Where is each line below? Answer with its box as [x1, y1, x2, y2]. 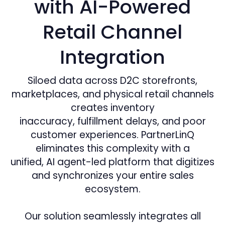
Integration [60, 44, 165, 71]
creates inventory [70, 101, 155, 115]
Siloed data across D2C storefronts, [28, 74, 197, 88]
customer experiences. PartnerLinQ [31, 128, 194, 142]
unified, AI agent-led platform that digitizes [11, 155, 214, 169]
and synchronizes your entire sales [31, 169, 194, 183]
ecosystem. [84, 182, 141, 196]
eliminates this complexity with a [35, 142, 190, 156]
